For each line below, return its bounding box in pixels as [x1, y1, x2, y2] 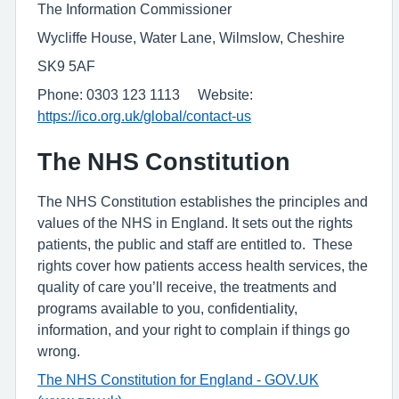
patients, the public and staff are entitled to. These [37, 237, 353, 251]
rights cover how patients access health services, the [37, 258, 368, 273]
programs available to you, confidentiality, [37, 301, 297, 315]
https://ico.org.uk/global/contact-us [37, 109, 251, 123]
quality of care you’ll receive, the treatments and [37, 280, 337, 294]
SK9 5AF [37, 59, 95, 73]
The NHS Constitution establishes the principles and [37, 194, 368, 208]
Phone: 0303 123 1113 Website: [37, 87, 253, 102]
